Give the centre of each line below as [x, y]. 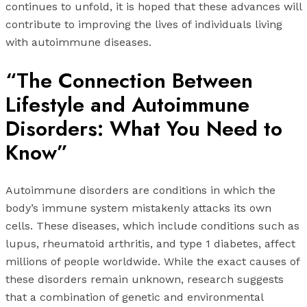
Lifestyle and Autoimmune [127, 105]
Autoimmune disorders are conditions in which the [140, 191]
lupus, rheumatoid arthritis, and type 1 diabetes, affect [150, 244]
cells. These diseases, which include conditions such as [152, 226]
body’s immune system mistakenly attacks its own [138, 208]
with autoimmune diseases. [78, 42]
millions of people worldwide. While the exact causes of [152, 262]
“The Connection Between [129, 81]
